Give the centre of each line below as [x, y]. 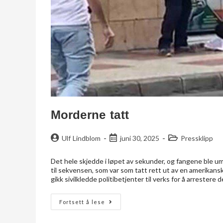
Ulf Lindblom [81, 138]
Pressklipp [197, 138]
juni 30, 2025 [140, 138]
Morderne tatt [90, 115]
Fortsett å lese [82, 202]
